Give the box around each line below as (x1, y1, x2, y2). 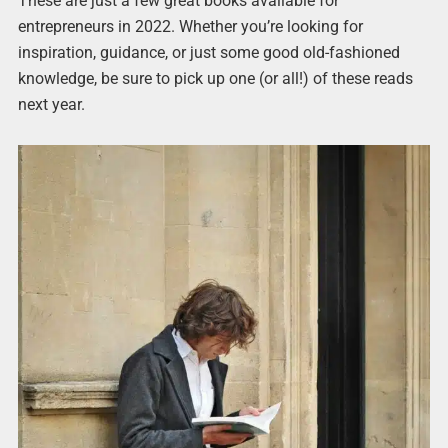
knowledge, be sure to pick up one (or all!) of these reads (17, 69, 413, 89)
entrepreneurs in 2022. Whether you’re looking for (17, 17, 363, 37)
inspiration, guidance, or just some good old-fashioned (17, 43, 400, 63)
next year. (17, 95, 85, 115)
